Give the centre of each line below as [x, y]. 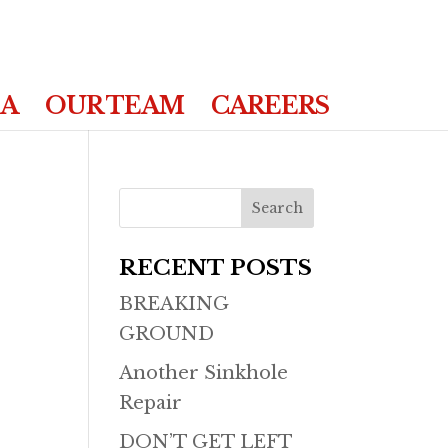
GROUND [167, 334]
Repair [151, 403]
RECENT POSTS [216, 268]
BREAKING [174, 304]
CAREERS [270, 106]
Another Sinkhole [204, 373]
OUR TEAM [114, 106]
